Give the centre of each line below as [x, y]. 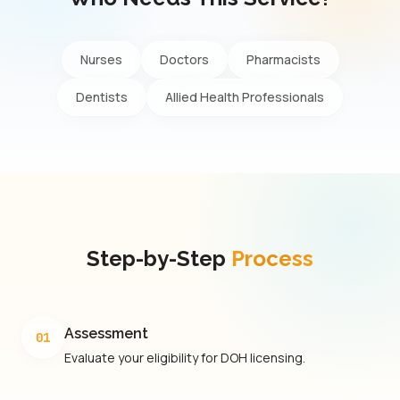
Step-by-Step [156, 258]
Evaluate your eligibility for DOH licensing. [185, 358]
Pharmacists [283, 59]
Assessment [106, 333]
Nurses [101, 59]
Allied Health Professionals [245, 97]
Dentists [102, 97]
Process [272, 258]
